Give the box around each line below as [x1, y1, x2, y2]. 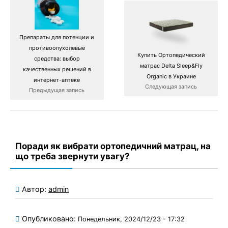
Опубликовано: [22, 214, 78, 223]
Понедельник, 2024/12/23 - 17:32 [78, 215, 185, 223]
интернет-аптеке [34, 76, 80, 83]
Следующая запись [145, 82, 197, 90]
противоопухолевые [28, 44, 85, 51]
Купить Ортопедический [137, 51, 205, 59]
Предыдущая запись [29, 86, 85, 94]
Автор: [22, 185, 48, 194]
